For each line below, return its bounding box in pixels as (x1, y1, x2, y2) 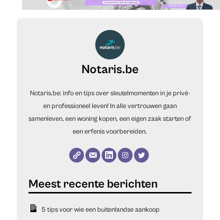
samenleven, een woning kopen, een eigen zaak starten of (28, 114, 192, 123)
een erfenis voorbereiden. (73, 127, 147, 136)
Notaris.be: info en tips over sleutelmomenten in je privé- (29, 89, 190, 97)
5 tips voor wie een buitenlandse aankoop (41, 205, 160, 214)
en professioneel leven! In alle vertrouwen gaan (43, 102, 177, 110)
